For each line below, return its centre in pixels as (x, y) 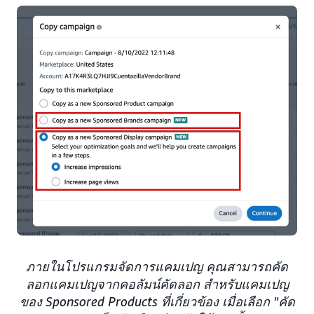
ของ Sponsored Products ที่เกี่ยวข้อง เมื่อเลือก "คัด (157, 302)
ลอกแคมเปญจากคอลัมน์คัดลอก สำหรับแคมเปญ (157, 284)
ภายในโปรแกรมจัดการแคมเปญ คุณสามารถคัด (157, 267)
